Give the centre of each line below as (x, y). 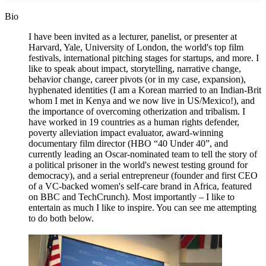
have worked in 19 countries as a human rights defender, (134, 122)
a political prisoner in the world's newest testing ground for (138, 165)
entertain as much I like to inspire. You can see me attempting (142, 208)
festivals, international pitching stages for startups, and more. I (144, 58)
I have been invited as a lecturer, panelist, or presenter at (133, 37)
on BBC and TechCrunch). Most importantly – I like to (132, 197)
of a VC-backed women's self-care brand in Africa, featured (140, 186)
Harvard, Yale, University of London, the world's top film (136, 47)
